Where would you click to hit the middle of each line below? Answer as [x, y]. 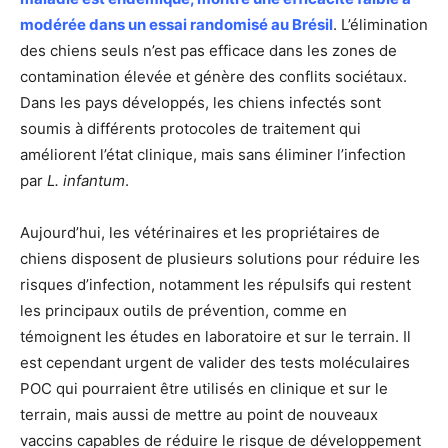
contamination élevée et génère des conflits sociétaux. [213, 76]
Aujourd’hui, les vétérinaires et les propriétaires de [200, 232]
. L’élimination [380, 24]
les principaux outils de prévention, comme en [183, 310]
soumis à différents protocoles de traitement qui [190, 128]
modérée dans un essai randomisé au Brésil [176, 24]
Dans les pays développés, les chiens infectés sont [200, 102]
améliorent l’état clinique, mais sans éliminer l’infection [213, 154]
